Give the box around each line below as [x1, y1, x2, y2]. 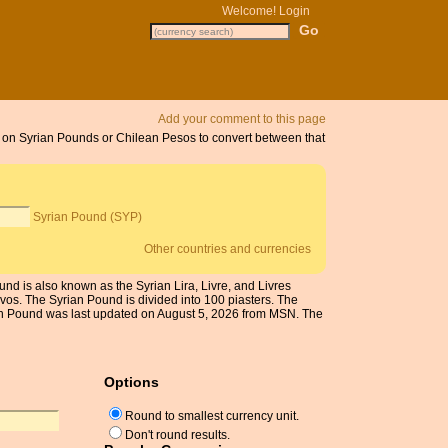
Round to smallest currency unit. [125, 409, 299, 424]
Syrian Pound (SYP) [33, 210, 143, 225]
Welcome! [222, 4, 279, 18]
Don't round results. [125, 428, 230, 443]
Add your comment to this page [158, 112, 326, 126]
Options [104, 373, 159, 390]
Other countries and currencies [144, 242, 312, 257]
